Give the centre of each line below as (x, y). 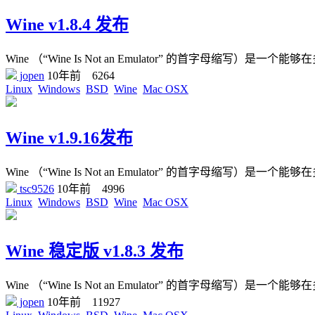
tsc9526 (36, 189)
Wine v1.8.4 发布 (67, 25)
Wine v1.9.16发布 (69, 138)
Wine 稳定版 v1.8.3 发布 (95, 251)
